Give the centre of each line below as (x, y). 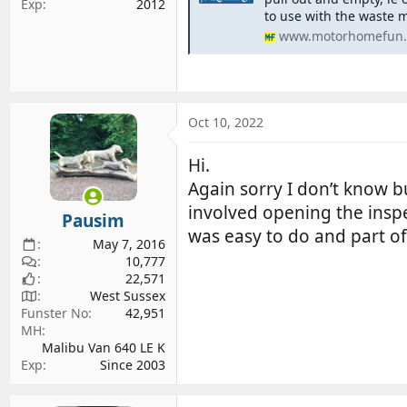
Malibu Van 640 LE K (104, 348)
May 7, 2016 (129, 244)
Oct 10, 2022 (226, 122)
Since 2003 (133, 365)
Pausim (93, 221)
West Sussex (128, 296)
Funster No (55, 313)
